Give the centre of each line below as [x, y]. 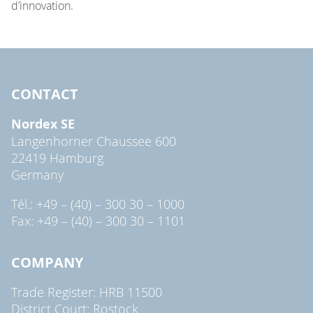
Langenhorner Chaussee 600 [94, 141]
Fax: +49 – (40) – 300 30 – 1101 [98, 220]
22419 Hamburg [57, 158]
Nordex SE [43, 124]
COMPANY [47, 262]
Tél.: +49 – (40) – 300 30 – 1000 [98, 204]
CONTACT [45, 94]
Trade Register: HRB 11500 [87, 292]
